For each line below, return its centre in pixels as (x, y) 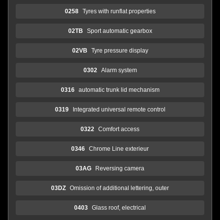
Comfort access (119, 129)
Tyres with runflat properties (119, 11)
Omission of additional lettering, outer (119, 188)
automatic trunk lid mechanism (119, 90)
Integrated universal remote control (119, 109)
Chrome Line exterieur (119, 149)
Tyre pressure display (120, 50)
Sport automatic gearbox (119, 31)
